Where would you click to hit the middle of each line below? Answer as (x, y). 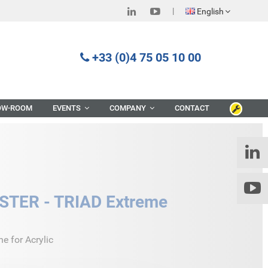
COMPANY (129, 108)
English (210, 11)
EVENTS (68, 108)
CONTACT (192, 108)
